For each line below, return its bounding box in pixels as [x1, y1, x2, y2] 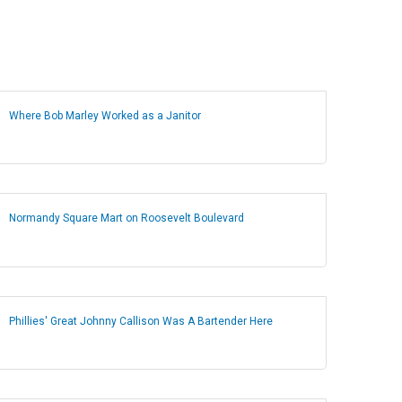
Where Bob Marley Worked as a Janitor [9, 109, 202, 122]
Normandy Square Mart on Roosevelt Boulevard [9, 212, 245, 225]
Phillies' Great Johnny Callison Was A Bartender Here [9, 314, 274, 328]
